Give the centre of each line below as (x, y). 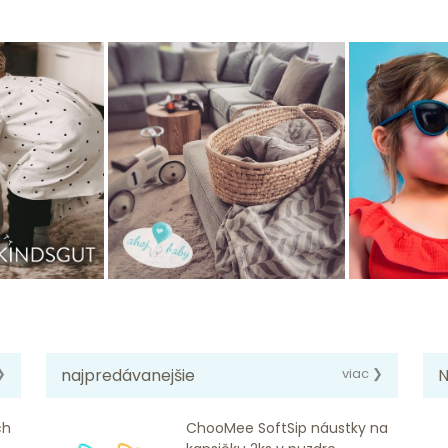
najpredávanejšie (127, 375)
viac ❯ (363, 373)
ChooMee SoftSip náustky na (286, 427)
